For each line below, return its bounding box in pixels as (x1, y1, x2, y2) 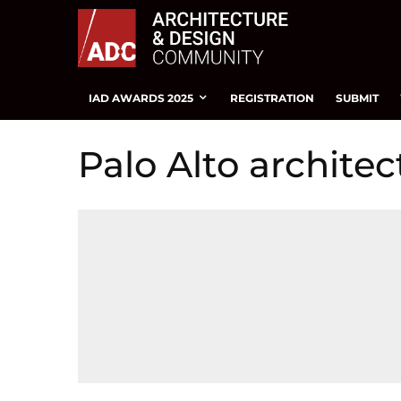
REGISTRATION (230, 90, 314, 105)
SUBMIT (336, 90, 379, 105)
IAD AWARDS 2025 (89, 90, 193, 105)
